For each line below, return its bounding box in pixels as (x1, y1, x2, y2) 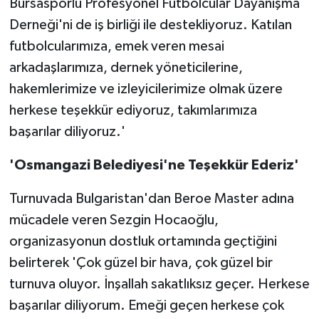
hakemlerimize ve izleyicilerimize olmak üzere (9, 82, 283, 97)
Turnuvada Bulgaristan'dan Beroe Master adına (9, 192, 294, 206)
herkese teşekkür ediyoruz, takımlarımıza (9, 103, 257, 118)
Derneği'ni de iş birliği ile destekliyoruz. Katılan (9, 18, 292, 33)
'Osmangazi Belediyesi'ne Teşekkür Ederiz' (9, 158, 299, 173)
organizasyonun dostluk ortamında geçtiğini (9, 234, 277, 249)
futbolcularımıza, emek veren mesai (9, 39, 224, 54)
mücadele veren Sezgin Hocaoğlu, (9, 213, 219, 228)
